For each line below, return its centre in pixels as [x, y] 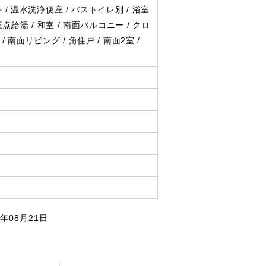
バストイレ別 [98, 9]
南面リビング [34, 40]
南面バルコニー [94, 25]
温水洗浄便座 [37, 9]
